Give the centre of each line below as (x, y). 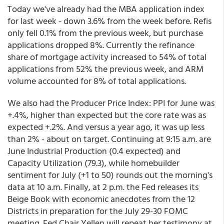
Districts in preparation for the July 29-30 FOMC (98, 211)
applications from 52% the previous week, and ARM (105, 69)
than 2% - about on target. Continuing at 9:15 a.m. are (109, 139)
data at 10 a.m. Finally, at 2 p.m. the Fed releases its (103, 187)
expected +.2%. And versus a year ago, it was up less (106, 127)
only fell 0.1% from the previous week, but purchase (105, 33)
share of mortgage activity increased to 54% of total (107, 57)
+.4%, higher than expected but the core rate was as (107, 115)
